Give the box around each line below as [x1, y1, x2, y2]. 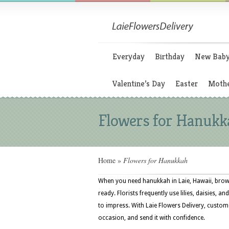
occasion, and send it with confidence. [98, 214, 205, 221]
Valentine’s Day [112, 78, 165, 89]
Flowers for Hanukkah [121, 155, 188, 165]
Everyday [112, 51, 145, 62]
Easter [175, 78, 198, 89]
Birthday [155, 51, 185, 62]
